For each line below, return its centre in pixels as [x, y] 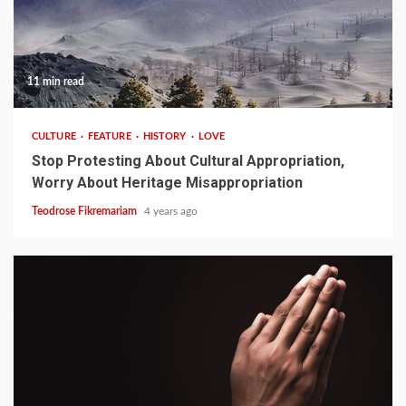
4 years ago [171, 212]
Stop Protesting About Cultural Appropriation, [188, 161]
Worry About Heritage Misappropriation [167, 183]
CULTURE [55, 137]
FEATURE [111, 137]
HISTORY [166, 137]
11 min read [56, 82]
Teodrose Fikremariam [86, 212]
